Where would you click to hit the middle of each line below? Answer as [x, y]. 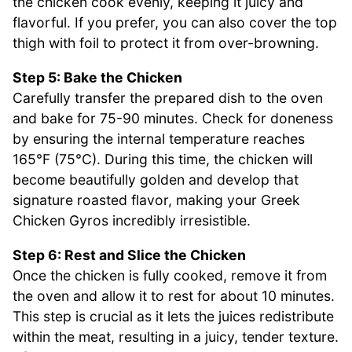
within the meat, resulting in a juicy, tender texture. [176, 336]
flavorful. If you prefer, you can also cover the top [175, 23]
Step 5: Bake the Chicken [97, 77]
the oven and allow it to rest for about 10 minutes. [174, 295]
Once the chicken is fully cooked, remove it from [170, 275]
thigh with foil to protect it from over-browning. [166, 43]
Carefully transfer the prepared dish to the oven [168, 97]
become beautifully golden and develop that [156, 179]
